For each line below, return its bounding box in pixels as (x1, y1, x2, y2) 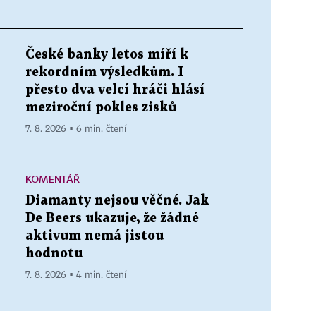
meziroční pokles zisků (25, 101, 176, 114)
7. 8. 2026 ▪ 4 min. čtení (25, 269, 126, 280)
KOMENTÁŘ (25, 172, 80, 185)
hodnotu (25, 247, 83, 260)
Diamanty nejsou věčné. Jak (25, 194, 209, 207)
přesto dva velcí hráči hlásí (25, 83, 205, 96)
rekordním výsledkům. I (25, 66, 183, 78)
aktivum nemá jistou (25, 229, 164, 242)
